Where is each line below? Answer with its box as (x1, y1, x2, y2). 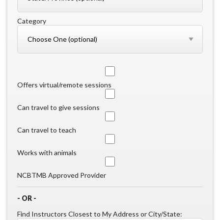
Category (17, 16, 46, 25)
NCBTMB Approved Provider (17, 170, 106, 179)
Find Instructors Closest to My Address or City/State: (17, 209, 182, 218)
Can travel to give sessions (17, 103, 100, 111)
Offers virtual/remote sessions (17, 80, 111, 89)
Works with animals (17, 148, 77, 157)
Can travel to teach (17, 125, 76, 134)
